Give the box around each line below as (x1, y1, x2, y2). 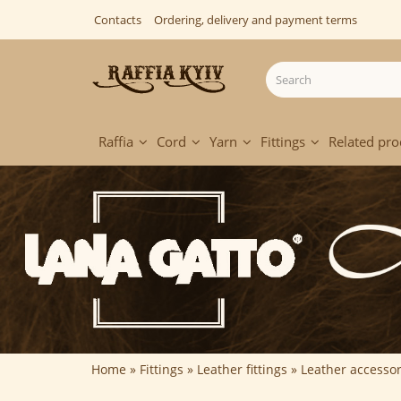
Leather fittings (197, 361, 287, 379)
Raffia (98, 132, 133, 151)
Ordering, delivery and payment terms (154, 12, 357, 28)
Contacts (94, 12, 141, 28)
